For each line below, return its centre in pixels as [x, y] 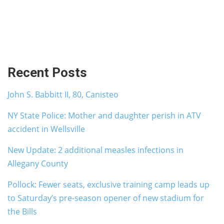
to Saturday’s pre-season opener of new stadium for [106, 198]
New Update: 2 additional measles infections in [95, 150]
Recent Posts [47, 73]
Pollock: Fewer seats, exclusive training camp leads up [108, 185]
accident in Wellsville [46, 129]
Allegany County [38, 164]
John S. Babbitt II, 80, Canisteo [63, 95]
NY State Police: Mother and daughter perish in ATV [104, 116]
